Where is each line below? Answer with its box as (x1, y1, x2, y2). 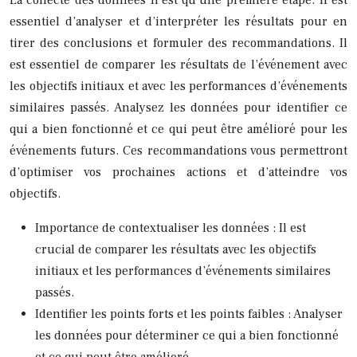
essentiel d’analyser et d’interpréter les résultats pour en (10, 13, 347, 29)
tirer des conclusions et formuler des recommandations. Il (10, 34, 347, 51)
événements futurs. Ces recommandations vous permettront (10, 142, 347, 159)
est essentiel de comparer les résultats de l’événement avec (10, 56, 347, 73)
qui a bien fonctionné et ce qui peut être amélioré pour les (10, 120, 347, 137)
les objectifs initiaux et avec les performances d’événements (10, 77, 347, 94)
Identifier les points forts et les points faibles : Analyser (35, 305, 343, 322)
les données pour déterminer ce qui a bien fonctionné (35, 327, 339, 343)
